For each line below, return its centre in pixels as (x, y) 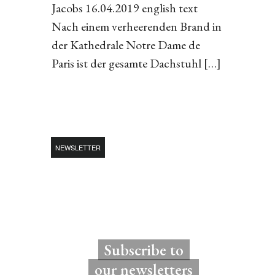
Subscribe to (144, 250)
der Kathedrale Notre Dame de (126, 45)
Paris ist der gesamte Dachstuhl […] (136, 63)
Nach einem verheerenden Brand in (136, 26)
